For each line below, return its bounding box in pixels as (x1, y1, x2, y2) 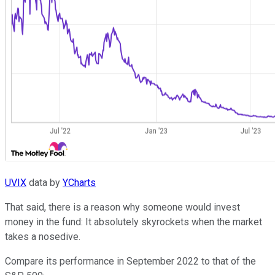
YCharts (63, 177, 96, 189)
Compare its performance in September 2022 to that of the (5, 255, 256, 268)
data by (26, 177, 63, 189)
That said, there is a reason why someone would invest (5, 201, 240, 214)
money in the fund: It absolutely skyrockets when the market (5, 216, 262, 228)
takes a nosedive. (5, 231, 80, 243)
